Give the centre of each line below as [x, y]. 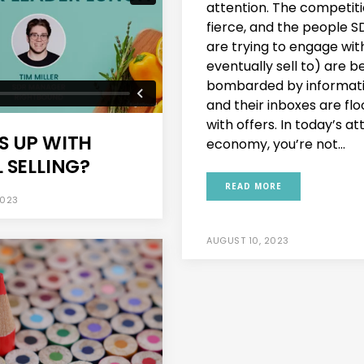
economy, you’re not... [276, 144]
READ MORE [253, 186]
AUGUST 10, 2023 [248, 240]
